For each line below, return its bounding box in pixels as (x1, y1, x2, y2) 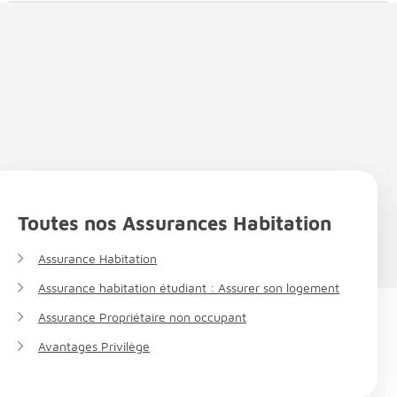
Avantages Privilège (38, 338, 150, 354)
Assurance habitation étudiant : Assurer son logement (38, 279, 339, 295)
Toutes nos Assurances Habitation (18, 211, 331, 235)
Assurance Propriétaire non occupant (38, 308, 246, 324)
